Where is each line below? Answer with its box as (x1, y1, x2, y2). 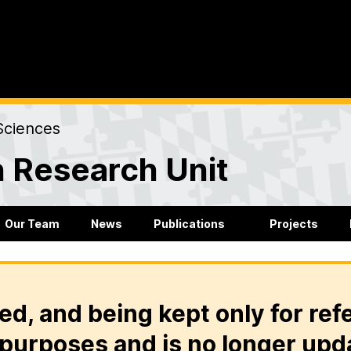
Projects (270, 217, 319, 231)
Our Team (4, 217, 60, 231)
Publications (153, 217, 225, 231)
